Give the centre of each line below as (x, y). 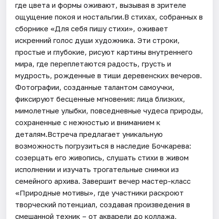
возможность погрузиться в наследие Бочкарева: (103, 145)
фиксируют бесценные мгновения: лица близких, (100, 99)
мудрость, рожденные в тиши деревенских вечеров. (109, 75)
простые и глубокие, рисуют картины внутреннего (104, 52)
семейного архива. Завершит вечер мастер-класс (103, 181)
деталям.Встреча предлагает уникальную (89, 134)
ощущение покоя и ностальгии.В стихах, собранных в (109, 16)
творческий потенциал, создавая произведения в (103, 204)
